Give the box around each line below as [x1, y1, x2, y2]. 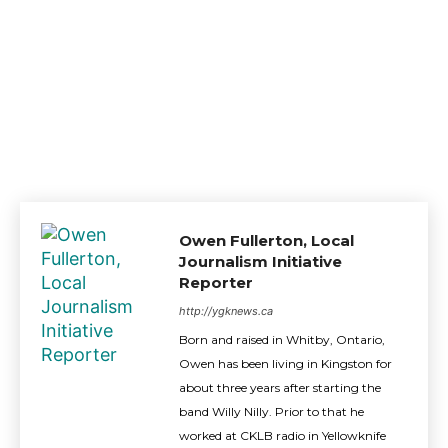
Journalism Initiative [179, 252, 342, 272]
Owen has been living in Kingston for [179, 356, 392, 372]
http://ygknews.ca [179, 304, 273, 319]
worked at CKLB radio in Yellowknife [179, 428, 386, 444]
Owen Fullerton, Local [179, 231, 354, 251]
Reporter [179, 273, 253, 293]
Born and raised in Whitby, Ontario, [179, 332, 385, 348]
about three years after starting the [179, 380, 381, 396]
